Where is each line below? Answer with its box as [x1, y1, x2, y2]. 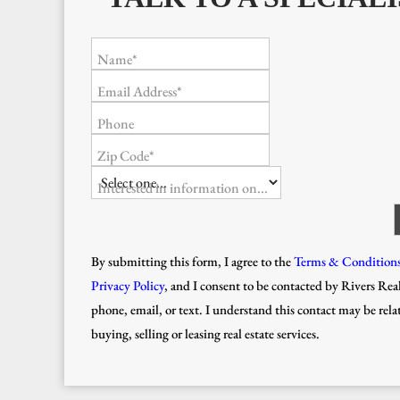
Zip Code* [97, 146, 154, 165]
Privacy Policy [91, 276, 164, 294]
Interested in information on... [97, 178, 268, 197]
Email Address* [97, 81, 182, 101]
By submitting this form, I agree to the [91, 252, 291, 270]
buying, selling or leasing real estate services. [91, 324, 322, 342]
